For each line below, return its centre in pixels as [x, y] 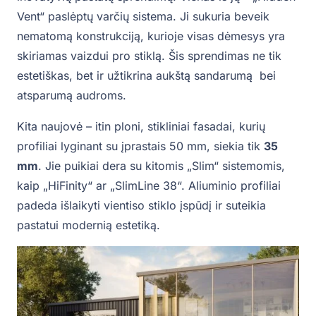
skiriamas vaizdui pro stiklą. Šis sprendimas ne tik [149, 55]
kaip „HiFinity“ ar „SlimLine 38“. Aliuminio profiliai [149, 185]
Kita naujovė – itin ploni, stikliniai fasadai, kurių [141, 126]
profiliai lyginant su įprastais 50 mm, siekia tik [140, 146]
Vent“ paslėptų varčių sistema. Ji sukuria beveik [143, 16]
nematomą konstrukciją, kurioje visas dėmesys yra [151, 36]
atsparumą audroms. [72, 95]
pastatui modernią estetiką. [89, 225]
